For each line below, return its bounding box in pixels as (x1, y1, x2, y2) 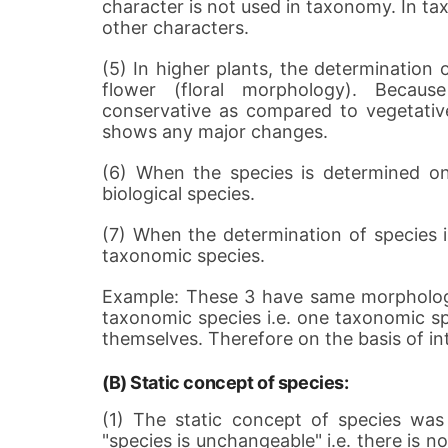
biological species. (102, 183, 255, 204)
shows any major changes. (102, 121, 328, 142)
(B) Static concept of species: (102, 372, 349, 393)
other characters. (102, 17, 249, 38)
